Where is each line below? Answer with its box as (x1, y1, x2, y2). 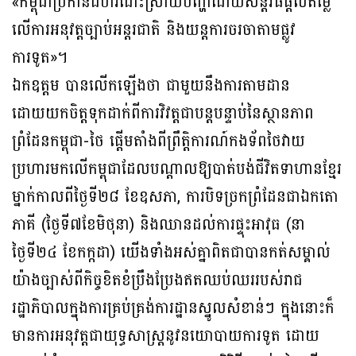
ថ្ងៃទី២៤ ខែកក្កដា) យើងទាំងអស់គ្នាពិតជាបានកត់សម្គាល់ (12, 238, 331, 268)
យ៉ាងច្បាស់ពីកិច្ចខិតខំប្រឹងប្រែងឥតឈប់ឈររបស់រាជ (12, 266, 303, 296)
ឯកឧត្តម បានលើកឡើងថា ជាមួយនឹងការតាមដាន (12, 72, 290, 101)
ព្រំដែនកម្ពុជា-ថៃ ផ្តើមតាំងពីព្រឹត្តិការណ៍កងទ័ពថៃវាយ (12, 127, 305, 157)
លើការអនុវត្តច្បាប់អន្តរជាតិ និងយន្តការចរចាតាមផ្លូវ (12, 16, 296, 45)
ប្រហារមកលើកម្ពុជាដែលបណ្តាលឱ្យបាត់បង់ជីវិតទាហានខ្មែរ (12, 155, 342, 184)
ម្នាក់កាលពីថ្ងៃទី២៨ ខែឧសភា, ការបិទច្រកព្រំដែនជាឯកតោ (12, 183, 339, 212)
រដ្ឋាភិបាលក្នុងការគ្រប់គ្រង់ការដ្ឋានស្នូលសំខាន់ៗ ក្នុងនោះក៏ (12, 294, 335, 323)
